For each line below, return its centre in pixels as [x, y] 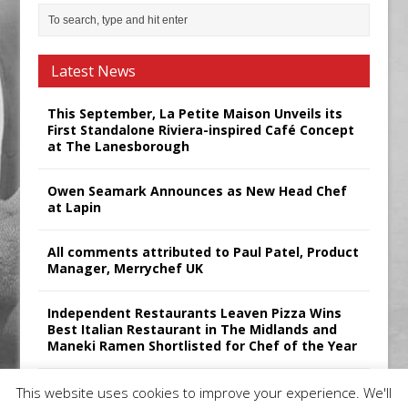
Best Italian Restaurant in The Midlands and [193, 329]
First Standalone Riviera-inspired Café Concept [201, 130]
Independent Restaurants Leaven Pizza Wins [195, 313]
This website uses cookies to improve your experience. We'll [204, 393]
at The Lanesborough [119, 146]
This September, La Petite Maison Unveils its [195, 113]
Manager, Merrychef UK [126, 268]
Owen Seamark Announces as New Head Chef [198, 191]
